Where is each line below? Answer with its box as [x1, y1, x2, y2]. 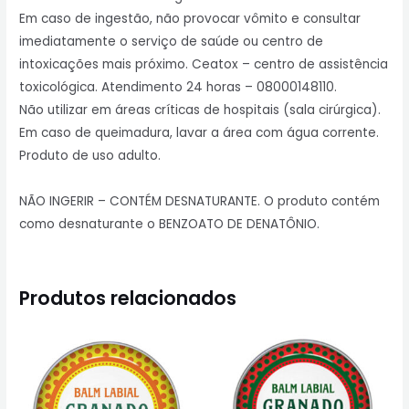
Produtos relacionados [19, 285, 237, 312]
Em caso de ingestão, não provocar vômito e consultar [19, 10, 362, 28]
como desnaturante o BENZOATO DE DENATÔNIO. [19, 215, 320, 234]
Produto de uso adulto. [19, 147, 162, 165]
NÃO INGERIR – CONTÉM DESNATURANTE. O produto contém [19, 193, 381, 211]
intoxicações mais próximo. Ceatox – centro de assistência [19, 56, 389, 74]
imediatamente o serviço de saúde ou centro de [19, 33, 324, 51]
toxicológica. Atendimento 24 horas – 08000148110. [19, 79, 338, 97]
